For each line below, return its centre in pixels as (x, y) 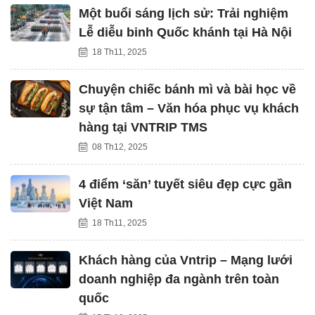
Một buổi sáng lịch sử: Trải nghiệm (184, 14)
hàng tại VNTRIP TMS (143, 128)
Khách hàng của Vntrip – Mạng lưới (186, 261)
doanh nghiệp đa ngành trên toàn (179, 279)
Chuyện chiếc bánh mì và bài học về (187, 90)
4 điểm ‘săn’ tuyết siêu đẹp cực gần (185, 185)
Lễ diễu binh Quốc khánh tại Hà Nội (185, 33)
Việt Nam (106, 204)
